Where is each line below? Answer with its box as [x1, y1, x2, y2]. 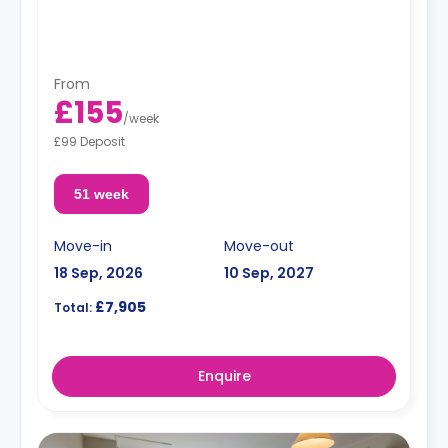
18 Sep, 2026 [54, 262, 143, 283]
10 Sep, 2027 [224, 262, 314, 283]
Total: [54, 298, 92, 316]
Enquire [197, 365, 251, 386]
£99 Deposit [54, 132, 125, 150]
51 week [73, 185, 129, 202]
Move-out [224, 235, 294, 256]
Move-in [54, 235, 112, 256]
